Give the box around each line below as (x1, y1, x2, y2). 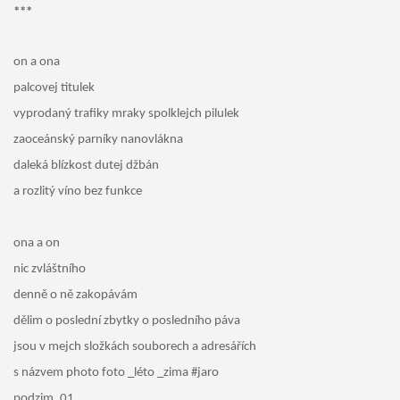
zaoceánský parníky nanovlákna (12, 133, 183, 147)
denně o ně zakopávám (12, 288, 137, 303)
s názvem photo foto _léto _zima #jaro (12, 366, 219, 380)
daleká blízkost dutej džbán (12, 159, 159, 173)
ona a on (12, 237, 60, 251)
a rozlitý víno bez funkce (12, 185, 142, 199)
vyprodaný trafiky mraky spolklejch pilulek (12, 107, 239, 121)
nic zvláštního (12, 262, 86, 277)
